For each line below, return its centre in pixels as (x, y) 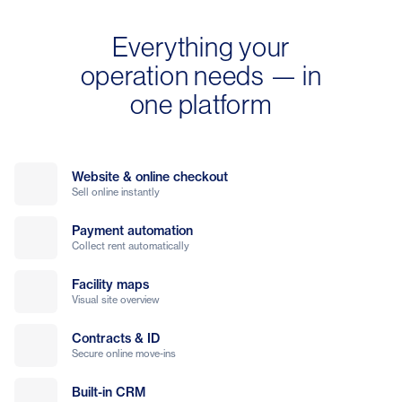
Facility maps (110, 285)
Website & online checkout (150, 177)
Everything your (201, 48)
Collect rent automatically (131, 246)
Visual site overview (116, 300)
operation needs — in (201, 76)
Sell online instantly (116, 192)
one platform (201, 105)
